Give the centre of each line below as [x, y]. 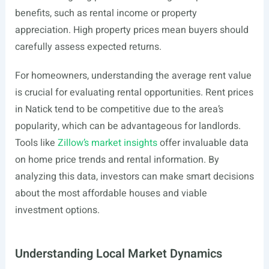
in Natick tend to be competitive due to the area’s [119, 109]
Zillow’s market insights [107, 143]
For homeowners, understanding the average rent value [133, 76]
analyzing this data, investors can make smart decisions [134, 177]
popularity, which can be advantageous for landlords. [128, 126]
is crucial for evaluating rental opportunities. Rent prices [134, 92]
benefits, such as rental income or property [106, 13]
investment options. [57, 210]
